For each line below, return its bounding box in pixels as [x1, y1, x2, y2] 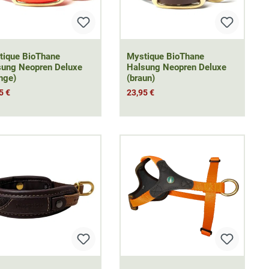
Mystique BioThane [126, 51, 204, 62]
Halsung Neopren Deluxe [126, 62, 226, 73]
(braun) [126, 73, 155, 84]
